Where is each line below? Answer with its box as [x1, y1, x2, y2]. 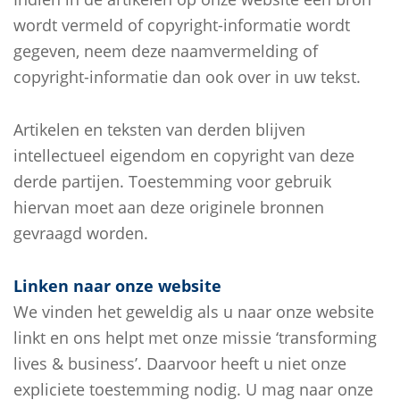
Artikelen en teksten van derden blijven [13, 119, 305, 140]
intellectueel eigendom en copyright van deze [13, 145, 354, 166]
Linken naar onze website [13, 275, 221, 296]
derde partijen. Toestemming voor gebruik [13, 171, 331, 192]
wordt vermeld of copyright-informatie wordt [13, 14, 350, 36]
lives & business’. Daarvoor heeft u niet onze [13, 353, 346, 374]
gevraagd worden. [13, 222, 148, 244]
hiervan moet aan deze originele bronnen [13, 196, 324, 218]
